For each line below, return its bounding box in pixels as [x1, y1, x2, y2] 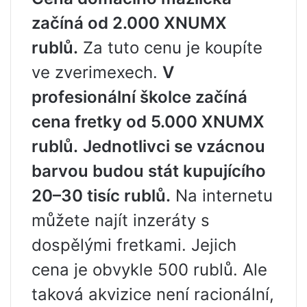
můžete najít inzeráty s [32, 210, 210, 230]
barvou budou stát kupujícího [32, 161, 266, 181]
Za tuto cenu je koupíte [78, 38, 262, 58]
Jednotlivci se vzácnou [83, 136, 265, 156]
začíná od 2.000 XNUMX [32, 13, 227, 33]
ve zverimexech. [32, 62, 162, 82]
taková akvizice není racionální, [32, 284, 274, 304]
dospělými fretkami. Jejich [32, 235, 236, 255]
